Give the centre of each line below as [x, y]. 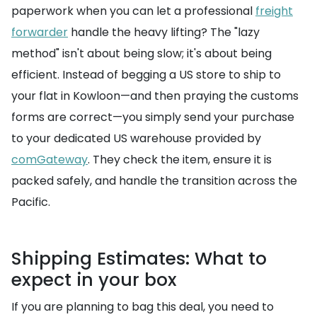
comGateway [50, 160]
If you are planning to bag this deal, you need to [143, 307]
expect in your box [94, 280]
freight [274, 11]
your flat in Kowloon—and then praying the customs [155, 96]
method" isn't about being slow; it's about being [142, 53]
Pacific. [31, 202]
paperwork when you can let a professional [133, 11]
